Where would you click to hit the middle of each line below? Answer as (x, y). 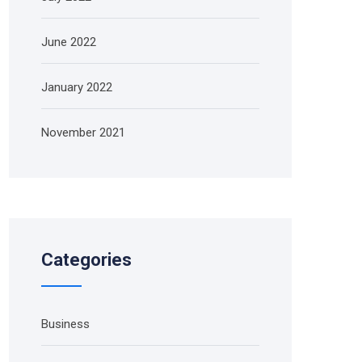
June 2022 (69, 42)
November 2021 (83, 133)
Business (65, 324)
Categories (86, 260)
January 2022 (77, 87)
